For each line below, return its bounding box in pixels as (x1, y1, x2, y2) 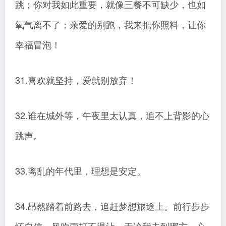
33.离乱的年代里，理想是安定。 (15, 164, 146, 178)
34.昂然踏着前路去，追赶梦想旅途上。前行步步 (15, 199, 209, 213)
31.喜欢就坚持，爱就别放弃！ (15, 73, 137, 87)
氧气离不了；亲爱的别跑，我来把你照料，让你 (15, 18, 206, 31)
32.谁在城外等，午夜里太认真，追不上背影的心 (15, 108, 209, 122)
